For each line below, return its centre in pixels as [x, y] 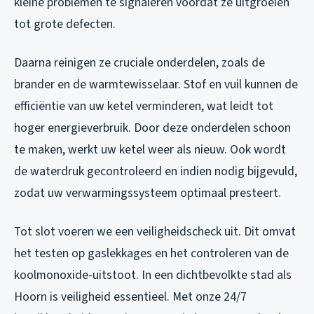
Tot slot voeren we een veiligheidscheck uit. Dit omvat [155, 231]
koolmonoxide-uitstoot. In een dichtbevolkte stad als [153, 275]
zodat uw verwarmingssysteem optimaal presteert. [148, 193]
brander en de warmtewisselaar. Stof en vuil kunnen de [156, 84]
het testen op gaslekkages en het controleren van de [151, 253]
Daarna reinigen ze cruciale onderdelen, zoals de [139, 62]
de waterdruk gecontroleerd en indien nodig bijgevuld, [156, 171]
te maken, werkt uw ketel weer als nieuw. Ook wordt [150, 149]
